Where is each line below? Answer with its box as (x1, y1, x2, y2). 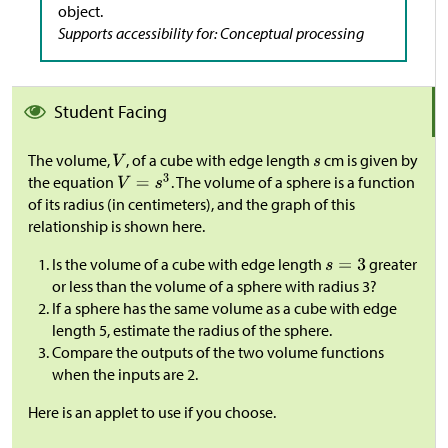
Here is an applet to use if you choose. (28, 401, 279, 422)
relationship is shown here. (28, 215, 205, 236)
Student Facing (54, 99, 167, 123)
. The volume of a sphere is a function (171, 171, 416, 192)
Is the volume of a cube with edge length (52, 253, 325, 274)
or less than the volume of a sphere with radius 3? (52, 275, 377, 296)
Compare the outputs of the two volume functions (52, 341, 384, 362)
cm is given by (321, 149, 419, 170)
